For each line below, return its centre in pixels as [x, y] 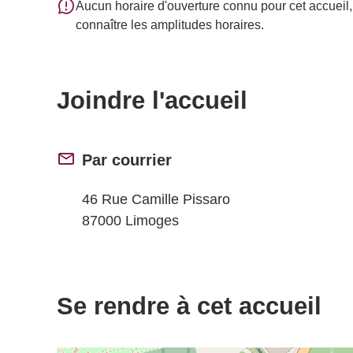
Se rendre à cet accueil [189, 306]
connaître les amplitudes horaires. [170, 25]
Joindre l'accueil [152, 100]
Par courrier [127, 160]
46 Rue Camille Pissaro [156, 199]
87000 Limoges [130, 220]
